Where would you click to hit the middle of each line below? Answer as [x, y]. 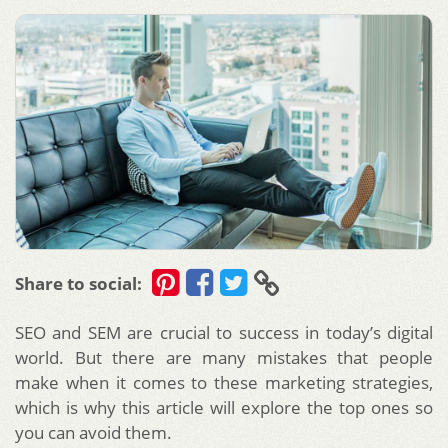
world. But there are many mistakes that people [224, 357]
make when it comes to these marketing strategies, [224, 382]
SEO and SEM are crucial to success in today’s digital [224, 332]
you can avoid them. [93, 432]
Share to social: [78, 283]
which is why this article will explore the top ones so [224, 407]
